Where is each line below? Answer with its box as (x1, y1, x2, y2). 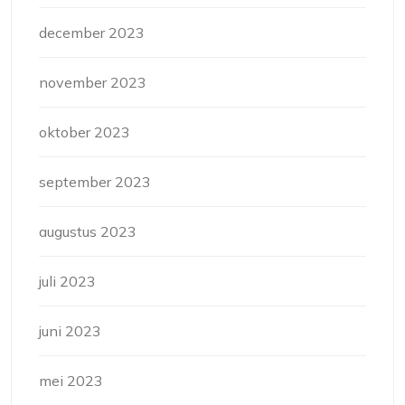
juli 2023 (39, 272, 96, 291)
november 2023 (39, 73, 146, 92)
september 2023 (39, 173, 151, 192)
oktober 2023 (39, 123, 130, 142)
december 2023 (39, 24, 145, 42)
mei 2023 (39, 372, 103, 391)
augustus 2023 (39, 222, 137, 241)
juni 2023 (39, 322, 101, 341)
